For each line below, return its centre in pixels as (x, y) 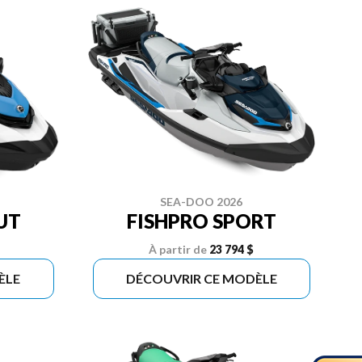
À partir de (178, 249)
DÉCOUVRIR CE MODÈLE (201, 278)
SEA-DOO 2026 (202, 201)
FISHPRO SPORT (201, 221)
